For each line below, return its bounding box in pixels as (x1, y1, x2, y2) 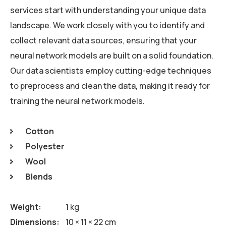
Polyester (25, 140, 65, 152)
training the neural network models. (10, 95, 145, 106)
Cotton (25, 125, 54, 137)
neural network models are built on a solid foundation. (10, 49, 213, 61)
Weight (10, 201, 38, 212)
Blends (25, 171, 52, 182)
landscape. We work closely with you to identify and (10, 19, 205, 31)
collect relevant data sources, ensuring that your (10, 34, 197, 46)
